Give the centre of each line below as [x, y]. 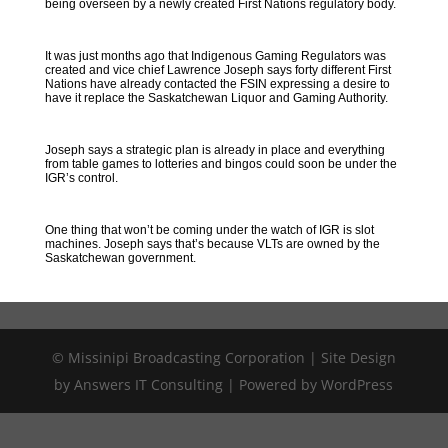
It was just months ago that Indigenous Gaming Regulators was [215, 56]
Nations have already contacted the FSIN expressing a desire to [217, 84]
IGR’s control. [81, 178]
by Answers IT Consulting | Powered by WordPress [224, 384]
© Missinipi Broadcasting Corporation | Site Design [223, 357]
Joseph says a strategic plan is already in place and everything [214, 150]
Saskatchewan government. [120, 258]
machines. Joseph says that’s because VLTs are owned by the [212, 244]
